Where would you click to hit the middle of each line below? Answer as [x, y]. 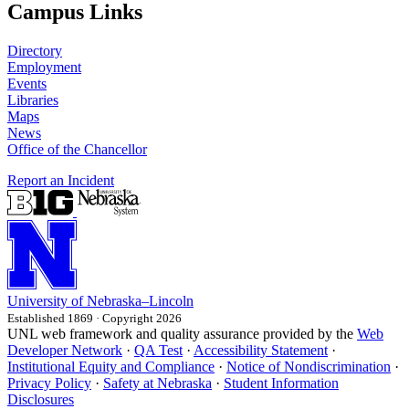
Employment [44, 67]
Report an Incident [61, 180]
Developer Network [65, 350]
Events [27, 83]
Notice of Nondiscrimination [309, 366]
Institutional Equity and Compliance [111, 366]
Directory [35, 50]
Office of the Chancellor [77, 149]
